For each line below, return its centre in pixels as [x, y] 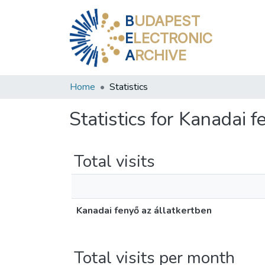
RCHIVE [161, 55]
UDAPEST [167, 21]
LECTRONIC [173, 38]
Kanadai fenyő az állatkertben [144, 211]
